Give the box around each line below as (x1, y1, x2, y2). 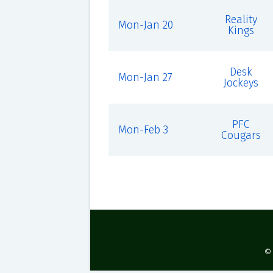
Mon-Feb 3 (118, 123, 168, 136)
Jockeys (223, 76, 258, 90)
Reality (224, 13, 257, 26)
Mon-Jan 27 (118, 71, 172, 84)
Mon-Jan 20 (118, 18, 173, 32)
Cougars (221, 129, 261, 142)
